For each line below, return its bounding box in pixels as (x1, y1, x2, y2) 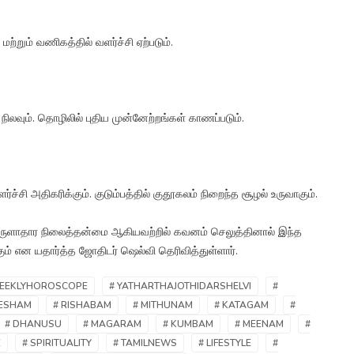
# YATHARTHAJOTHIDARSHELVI (109, 280, 251, 293)
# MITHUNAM (133, 299, 193, 312)
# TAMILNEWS (113, 337, 177, 350)
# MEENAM (235, 318, 284, 331)
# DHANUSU (5, 318, 62, 331)
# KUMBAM (163, 318, 213, 331)
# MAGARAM (83, 318, 141, 331)
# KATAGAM (214, 299, 269, 312)
